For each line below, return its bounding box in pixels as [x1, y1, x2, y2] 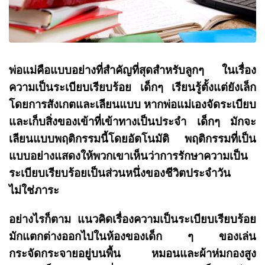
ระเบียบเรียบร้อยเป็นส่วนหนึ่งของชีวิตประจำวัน [9, 166, 231, 180]
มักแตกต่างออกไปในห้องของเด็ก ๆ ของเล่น [9, 230, 256, 243]
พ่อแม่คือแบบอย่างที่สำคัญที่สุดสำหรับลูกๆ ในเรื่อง [9, 63, 256, 77]
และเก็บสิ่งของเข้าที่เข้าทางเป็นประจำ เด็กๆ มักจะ [9, 115, 256, 128]
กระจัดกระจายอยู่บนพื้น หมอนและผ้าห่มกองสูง [9, 247, 256, 260]
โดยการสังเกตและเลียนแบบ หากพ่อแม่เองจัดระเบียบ [9, 98, 256, 111]
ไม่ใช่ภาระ [9, 183, 59, 197]
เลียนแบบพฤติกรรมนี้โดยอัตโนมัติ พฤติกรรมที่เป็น [9, 132, 256, 146]
